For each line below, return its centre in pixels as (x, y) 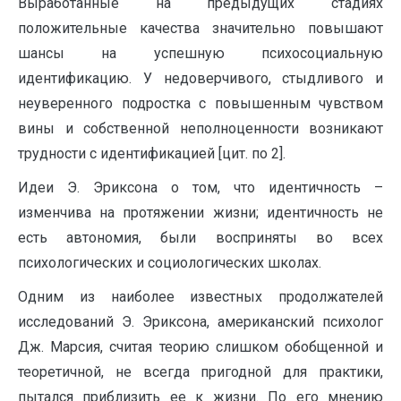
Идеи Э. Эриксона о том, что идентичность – (200, 188)
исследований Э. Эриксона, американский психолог (200, 322)
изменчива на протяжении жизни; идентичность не (200, 213)
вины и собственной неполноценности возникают (200, 129)
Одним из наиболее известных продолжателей (200, 297)
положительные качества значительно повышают (200, 29)
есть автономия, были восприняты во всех (200, 238)
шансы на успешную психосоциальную (200, 54)
